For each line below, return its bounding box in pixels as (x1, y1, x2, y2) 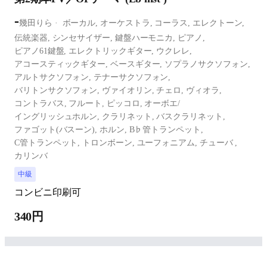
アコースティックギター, (14, 60, 110, 69)
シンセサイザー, (52, 33, 115, 42)
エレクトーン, (192, 18, 245, 27)
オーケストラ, (100, 18, 155, 27)
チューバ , (199, 138, 238, 147)
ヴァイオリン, (102, 86, 157, 95)
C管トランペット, (14, 138, 83, 147)
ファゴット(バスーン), (14, 125, 100, 134)
